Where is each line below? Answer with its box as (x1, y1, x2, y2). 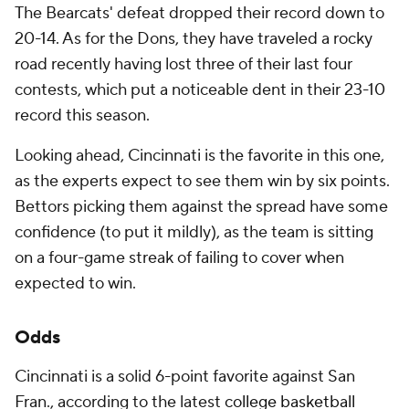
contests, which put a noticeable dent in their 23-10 (15, 79, 385, 100)
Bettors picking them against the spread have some (15, 196, 388, 217)
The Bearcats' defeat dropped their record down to (15, 3, 384, 24)
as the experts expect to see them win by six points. (15, 171, 390, 192)
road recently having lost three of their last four (15, 54, 352, 75)
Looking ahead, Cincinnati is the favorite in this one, (15, 145, 384, 166)
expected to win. (15, 273, 136, 294)
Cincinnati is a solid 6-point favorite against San (15, 366, 355, 387)
